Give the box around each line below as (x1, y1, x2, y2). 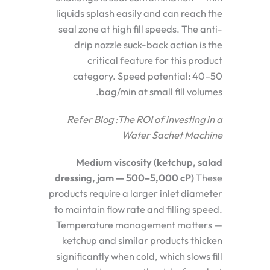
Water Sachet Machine (122, 128, 222, 141)
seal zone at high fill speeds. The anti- (58, 23, 222, 36)
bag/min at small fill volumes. (99, 86, 222, 98)
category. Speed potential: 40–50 (73, 70, 222, 83)
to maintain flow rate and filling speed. (54, 203, 222, 216)
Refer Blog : (67, 113, 118, 125)
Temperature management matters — (56, 219, 222, 231)
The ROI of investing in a (118, 113, 222, 125)
